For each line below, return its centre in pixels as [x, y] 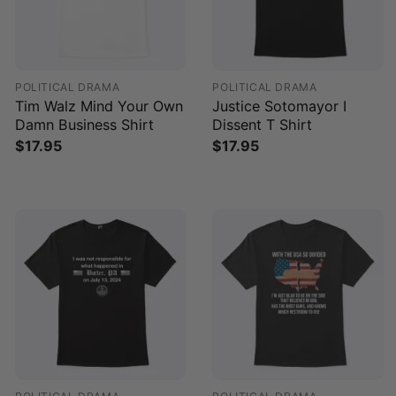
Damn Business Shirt [84, 124]
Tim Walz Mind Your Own [99, 106]
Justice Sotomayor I [280, 106]
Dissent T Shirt [263, 124]
